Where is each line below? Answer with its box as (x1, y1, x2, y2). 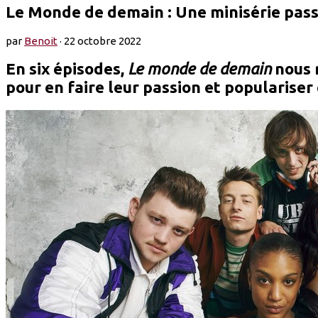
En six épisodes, (6, 60, 128, 78)
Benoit (24, 34, 57, 47)
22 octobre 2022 (64, 34, 141, 47)
